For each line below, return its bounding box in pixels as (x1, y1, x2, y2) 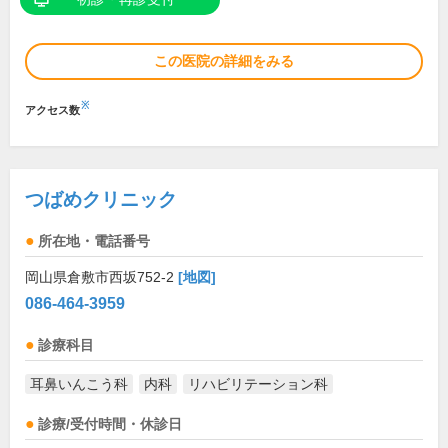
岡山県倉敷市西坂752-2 (25, 269, 178, 286)
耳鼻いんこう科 (30, 376, 128, 393)
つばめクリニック (25, 189, 177, 211)
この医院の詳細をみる (154, 53, 294, 70)
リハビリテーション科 (188, 376, 328, 393)
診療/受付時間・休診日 (38, 417, 182, 433)
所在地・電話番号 (38, 234, 150, 250)
